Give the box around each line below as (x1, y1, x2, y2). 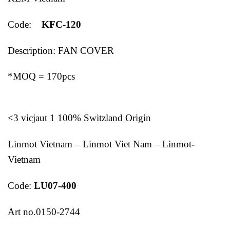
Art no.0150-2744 (8, 206, 80, 217)
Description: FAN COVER (8, 45, 114, 56)
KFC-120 (34, 18, 81, 30)
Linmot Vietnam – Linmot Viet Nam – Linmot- (8, 138, 195, 149)
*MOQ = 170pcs (8, 71, 75, 82)
